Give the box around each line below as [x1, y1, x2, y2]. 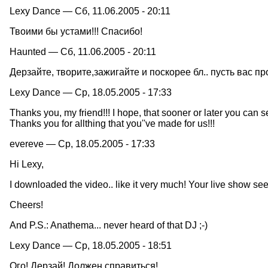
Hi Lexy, [10, 159, 44, 169]
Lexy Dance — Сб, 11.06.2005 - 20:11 [10, 5, 170, 16]
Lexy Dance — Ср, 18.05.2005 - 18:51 [10, 240, 172, 251]
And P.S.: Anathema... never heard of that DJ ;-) [10, 220, 208, 230]
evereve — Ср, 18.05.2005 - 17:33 [10, 138, 155, 149]
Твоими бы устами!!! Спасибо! [10, 26, 142, 36]
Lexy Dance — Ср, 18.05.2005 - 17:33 [10, 87, 172, 98]
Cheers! [10, 199, 43, 210]
